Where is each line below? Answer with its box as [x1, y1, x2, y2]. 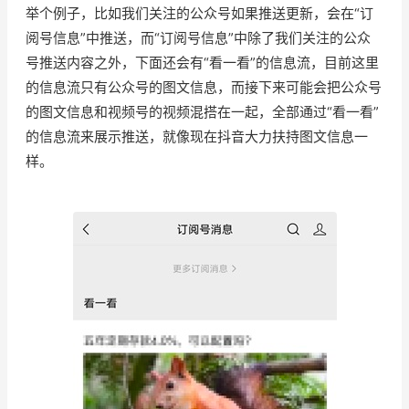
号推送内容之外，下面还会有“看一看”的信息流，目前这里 [26, 53, 379, 71]
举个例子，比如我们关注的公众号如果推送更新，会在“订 [26, 4, 373, 22]
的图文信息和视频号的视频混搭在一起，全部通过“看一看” [26, 102, 379, 121]
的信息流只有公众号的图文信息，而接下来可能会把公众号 [26, 78, 382, 96]
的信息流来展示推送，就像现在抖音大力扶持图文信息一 [26, 127, 368, 145]
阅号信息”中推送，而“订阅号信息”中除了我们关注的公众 [26, 28, 371, 47]
